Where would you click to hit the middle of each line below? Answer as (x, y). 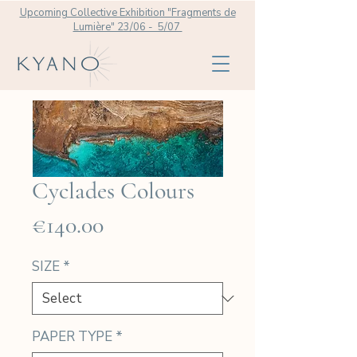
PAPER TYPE (72, 337)
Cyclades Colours (113, 191)
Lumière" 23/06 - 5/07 (127, 27)
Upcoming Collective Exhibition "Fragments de (127, 13)
